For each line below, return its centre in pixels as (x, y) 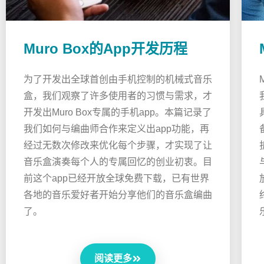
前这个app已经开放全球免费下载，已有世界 (116, 179)
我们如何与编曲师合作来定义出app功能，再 (116, 129)
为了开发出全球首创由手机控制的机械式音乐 (118, 80)
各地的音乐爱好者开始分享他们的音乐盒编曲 (118, 195)
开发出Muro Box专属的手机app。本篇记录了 (118, 113)
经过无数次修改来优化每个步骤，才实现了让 (118, 146)
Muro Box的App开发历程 (105, 49)
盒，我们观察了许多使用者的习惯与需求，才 (118, 96)
